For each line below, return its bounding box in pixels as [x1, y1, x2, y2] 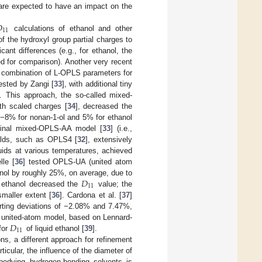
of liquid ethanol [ [23, 223, 84, 233]
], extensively [85, 135, 132, 144]
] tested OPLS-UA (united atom [22, 157, 133, 166]
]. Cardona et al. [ [60, 190, 122, 199]
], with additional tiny [62, 79, 133, 88]
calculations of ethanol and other [9, 23, 133, 33]
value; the [95, 179, 133, 188]
